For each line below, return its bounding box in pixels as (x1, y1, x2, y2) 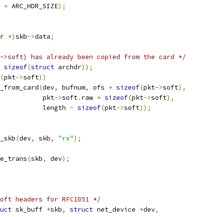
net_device (93, 205, 139, 214)
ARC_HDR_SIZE (8, 2, 58, 10)
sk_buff (12, 205, 46, 214)
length (19, 104, 70, 112)
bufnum (58, 83, 85, 92)
